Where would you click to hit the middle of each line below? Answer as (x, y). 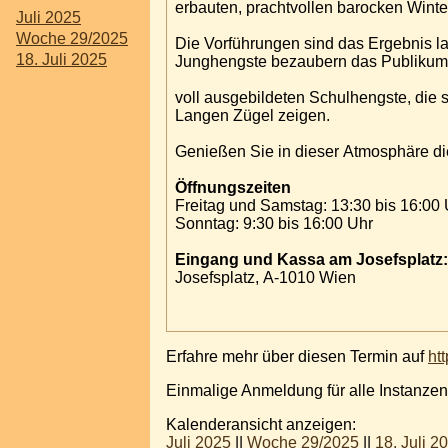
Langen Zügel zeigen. (252, 115)
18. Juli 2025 (61, 59)
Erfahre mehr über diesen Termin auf (297, 356)
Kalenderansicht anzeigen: (261, 424)
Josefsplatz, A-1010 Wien (265, 277)
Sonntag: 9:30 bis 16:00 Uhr (274, 223)
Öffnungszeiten (233, 187)
